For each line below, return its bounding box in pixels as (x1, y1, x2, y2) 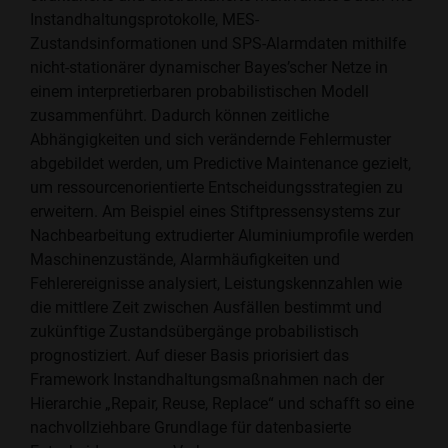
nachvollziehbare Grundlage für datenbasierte (30, 418, 351, 438)
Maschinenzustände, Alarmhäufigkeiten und (30, 250, 340, 270)
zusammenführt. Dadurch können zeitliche (30, 106, 329, 126)
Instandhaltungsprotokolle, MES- (30, 10, 259, 30)
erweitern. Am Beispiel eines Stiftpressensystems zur (30, 202, 400, 222)
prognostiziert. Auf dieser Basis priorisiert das (30, 346, 349, 366)
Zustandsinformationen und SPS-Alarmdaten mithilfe (30, 34, 406, 54)
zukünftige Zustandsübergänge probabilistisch (30, 322, 359, 342)
